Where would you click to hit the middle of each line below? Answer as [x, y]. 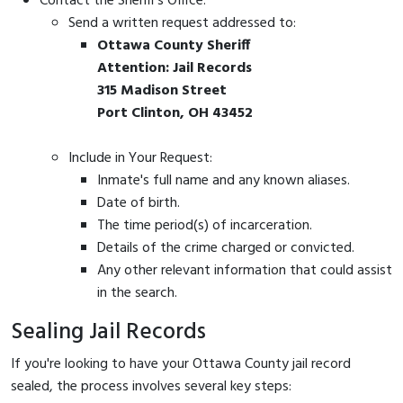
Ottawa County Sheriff [174, 45]
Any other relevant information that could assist [245, 270]
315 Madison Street [162, 90]
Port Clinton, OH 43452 [175, 113]
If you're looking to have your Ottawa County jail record [181, 364]
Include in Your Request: [140, 158]
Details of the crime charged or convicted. [226, 248]
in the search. [137, 293]
